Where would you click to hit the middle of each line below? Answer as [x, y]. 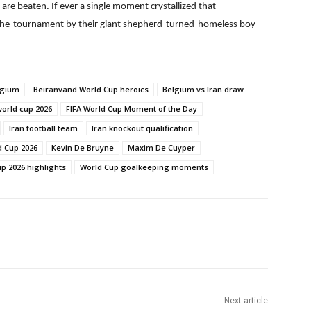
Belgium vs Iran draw [203, 90]
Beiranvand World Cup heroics [91, 90]
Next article [246, 301]
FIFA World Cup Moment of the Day [132, 109]
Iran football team [43, 128]
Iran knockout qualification [142, 128]
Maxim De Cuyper [161, 148]
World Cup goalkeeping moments [144, 167]
